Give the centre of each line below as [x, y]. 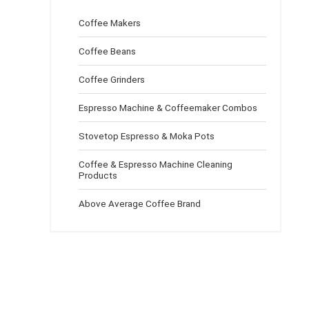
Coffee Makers [110, 23]
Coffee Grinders [112, 79]
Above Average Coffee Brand [140, 203]
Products [98, 175]
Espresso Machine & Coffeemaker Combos [168, 108]
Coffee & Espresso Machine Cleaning [156, 164]
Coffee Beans [107, 51]
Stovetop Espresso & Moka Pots [147, 136]
